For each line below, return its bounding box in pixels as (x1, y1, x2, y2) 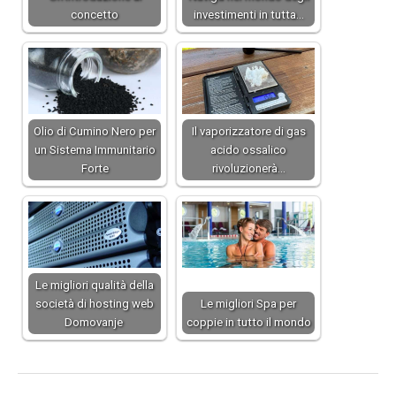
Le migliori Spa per (201, 297, 296, 311)
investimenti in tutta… (193, 8, 304, 22)
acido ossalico (210, 143, 286, 157)
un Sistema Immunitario (34, 143, 156, 157)
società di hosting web (35, 297, 154, 311)
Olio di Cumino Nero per (34, 125, 156, 139)
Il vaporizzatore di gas (191, 125, 306, 139)
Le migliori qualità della (35, 278, 154, 293)
